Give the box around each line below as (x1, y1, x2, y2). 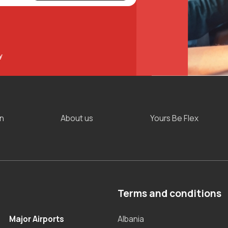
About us (61, 112, 94, 124)
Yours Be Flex (150, 112, 199, 124)
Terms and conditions (118, 187, 222, 201)
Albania (118, 214, 145, 225)
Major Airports (9, 214, 65, 225)
